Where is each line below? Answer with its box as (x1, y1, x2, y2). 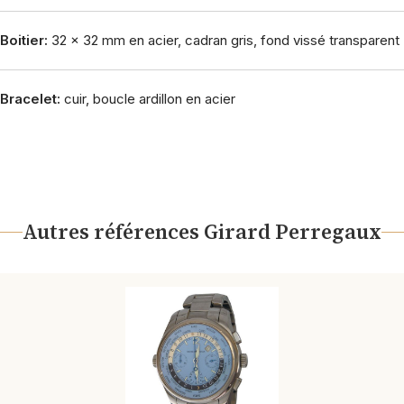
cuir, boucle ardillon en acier (60, 90, 235, 107)
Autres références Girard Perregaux (23, 218, 381, 246)
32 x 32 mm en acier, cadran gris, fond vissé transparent (48, 32, 399, 49)
